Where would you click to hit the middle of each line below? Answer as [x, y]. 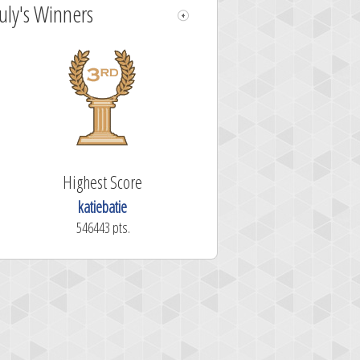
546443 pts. [103, 227]
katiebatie [102, 207]
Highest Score [102, 182]
